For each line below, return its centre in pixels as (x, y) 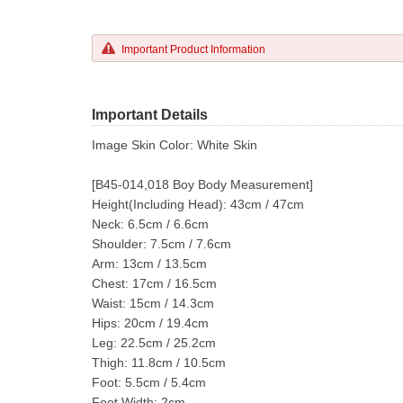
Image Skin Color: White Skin (175, 145)
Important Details (150, 115)
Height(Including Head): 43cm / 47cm (198, 204)
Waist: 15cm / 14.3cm (153, 303)
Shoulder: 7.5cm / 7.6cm (161, 244)
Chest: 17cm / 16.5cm (154, 283)
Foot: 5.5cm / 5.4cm (149, 382)
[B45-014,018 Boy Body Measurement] (202, 184)
